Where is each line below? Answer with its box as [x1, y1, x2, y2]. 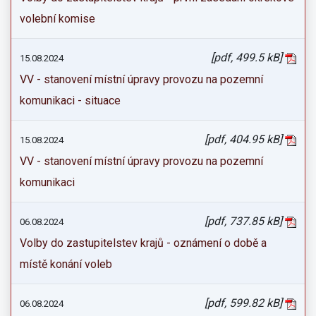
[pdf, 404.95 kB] [205, 133, 285, 146]
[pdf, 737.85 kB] [205, 214, 285, 228]
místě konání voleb [20, 257, 112, 271]
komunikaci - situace [20, 94, 121, 107]
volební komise [20, 12, 95, 25]
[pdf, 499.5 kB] [211, 51, 285, 64]
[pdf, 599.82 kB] [205, 296, 285, 310]
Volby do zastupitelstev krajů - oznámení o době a [20, 236, 267, 250]
